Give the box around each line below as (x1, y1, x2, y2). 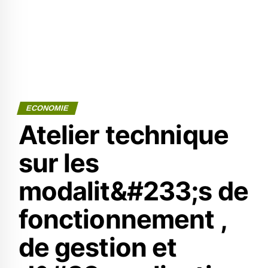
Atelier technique (18, 119, 229, 150)
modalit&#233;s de (18, 175, 248, 206)
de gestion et (18, 232, 177, 263)
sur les (18, 147, 99, 178)
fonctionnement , (18, 203, 227, 234)
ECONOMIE (25, 103, 70, 112)
